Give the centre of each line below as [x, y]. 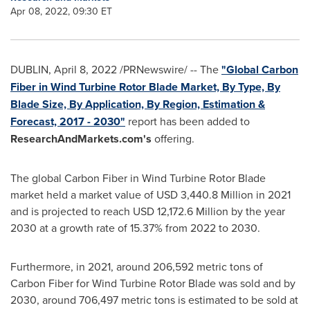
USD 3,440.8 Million [205, 194]
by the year [257, 211]
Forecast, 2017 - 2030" [68, 121]
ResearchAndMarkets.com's [81, 139]
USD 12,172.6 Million [181, 211]
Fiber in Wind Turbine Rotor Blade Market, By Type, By [145, 87]
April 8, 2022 [85, 69]
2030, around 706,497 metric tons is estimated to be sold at [154, 300]
